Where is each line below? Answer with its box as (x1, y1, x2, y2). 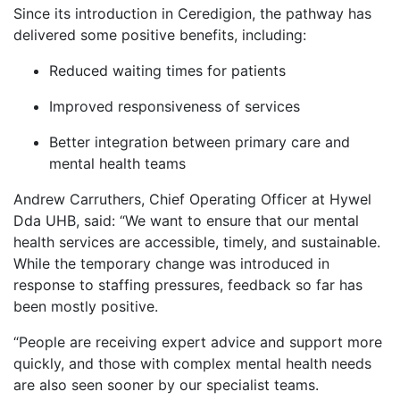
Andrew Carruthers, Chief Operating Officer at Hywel (13, 190, 371, 209)
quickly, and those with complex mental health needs (13, 354, 371, 373)
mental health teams (49, 154, 190, 173)
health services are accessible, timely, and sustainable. (13, 233, 380, 252)
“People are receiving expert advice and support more (13, 333, 382, 352)
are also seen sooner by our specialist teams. (13, 376, 328, 395)
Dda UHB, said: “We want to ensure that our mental (13, 212, 359, 230)
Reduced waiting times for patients (49, 62, 290, 80)
